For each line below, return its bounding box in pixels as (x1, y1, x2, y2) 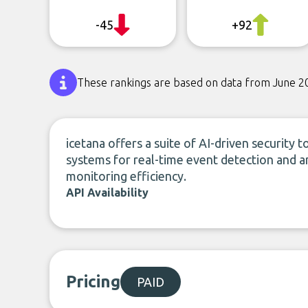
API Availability (66, 186, 148, 199)
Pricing (66, 272, 120, 291)
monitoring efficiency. (66, 169, 186, 183)
